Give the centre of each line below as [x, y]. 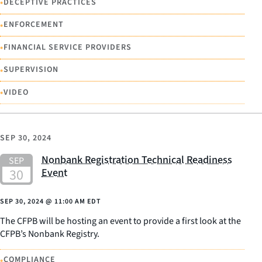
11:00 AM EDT [78, 201]
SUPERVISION [31, 70]
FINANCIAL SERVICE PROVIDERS [68, 47]
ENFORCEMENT [34, 25]
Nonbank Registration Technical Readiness [137, 160]
